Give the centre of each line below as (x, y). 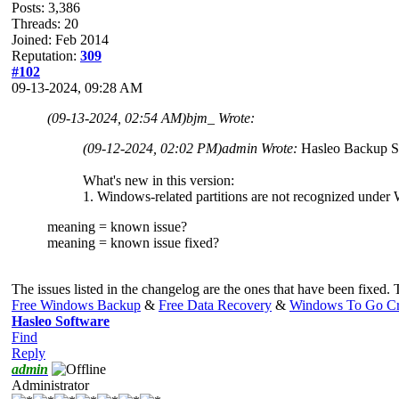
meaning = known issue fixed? (133, 242)
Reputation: (46, 55)
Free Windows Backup (76, 305)
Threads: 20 (45, 23)
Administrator (50, 385)
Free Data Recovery (215, 305)
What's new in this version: (159, 180)
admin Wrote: (261, 148)
